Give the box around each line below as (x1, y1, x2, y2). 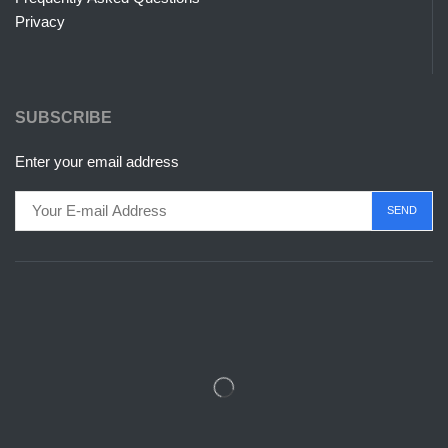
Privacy (15, 13, 65, 31)
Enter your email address (15, 152, 179, 170)
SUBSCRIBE (15, 108, 112, 126)
